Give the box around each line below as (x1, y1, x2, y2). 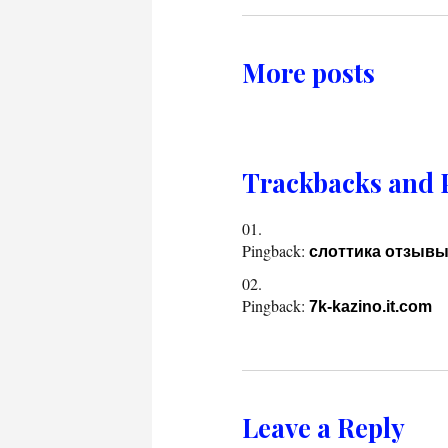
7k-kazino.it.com (309, 297, 432, 315)
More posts (242, 54, 375, 90)
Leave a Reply (242, 409, 405, 445)
